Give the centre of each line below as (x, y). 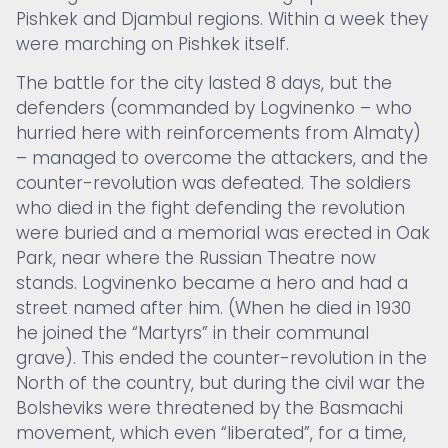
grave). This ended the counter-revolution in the (221, 358)
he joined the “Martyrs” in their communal (192, 333)
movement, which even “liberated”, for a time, (211, 433)
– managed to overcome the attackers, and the (222, 158)
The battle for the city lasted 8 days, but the (204, 83)
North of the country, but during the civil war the (220, 383)
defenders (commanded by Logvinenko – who (214, 108)
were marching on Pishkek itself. (152, 44)
